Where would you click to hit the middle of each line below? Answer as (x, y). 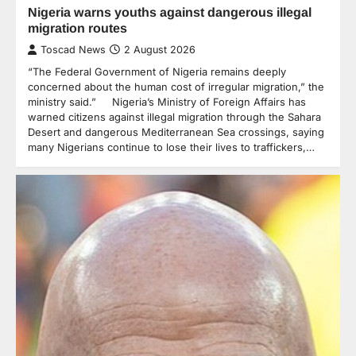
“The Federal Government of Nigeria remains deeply (157, 71)
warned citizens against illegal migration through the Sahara (174, 116)
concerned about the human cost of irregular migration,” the (176, 86)
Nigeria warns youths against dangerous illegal (170, 12)
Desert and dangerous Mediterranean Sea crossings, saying (176, 132)
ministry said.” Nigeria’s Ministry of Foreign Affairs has (167, 101)
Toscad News (73, 49)
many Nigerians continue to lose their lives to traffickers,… (171, 147)
